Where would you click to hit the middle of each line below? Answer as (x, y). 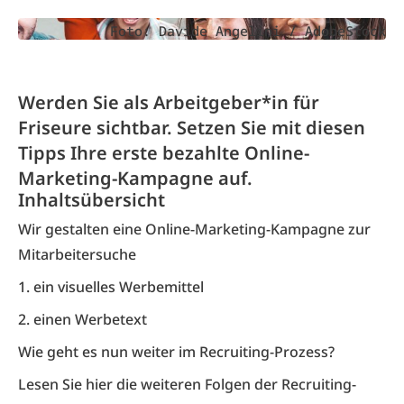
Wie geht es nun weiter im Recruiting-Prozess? (176, 352)
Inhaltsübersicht (92, 200)
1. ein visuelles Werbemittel (111, 287)
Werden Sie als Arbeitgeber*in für (169, 102)
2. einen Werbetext (83, 319)
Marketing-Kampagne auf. (135, 178)
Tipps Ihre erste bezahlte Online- (164, 153)
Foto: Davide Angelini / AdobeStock (248, 31)
